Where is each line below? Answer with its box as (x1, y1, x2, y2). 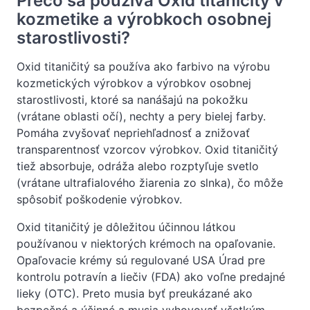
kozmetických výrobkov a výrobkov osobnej (17, 75, 251, 90)
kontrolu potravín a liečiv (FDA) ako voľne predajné (17, 269, 285, 284)
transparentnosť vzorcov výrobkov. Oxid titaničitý (17, 142, 278, 156)
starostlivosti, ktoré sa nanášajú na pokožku (17, 92, 248, 107)
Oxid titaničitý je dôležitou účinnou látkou (17, 219, 235, 234)
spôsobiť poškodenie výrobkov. (17, 192, 182, 206)
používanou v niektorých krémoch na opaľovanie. (17, 236, 275, 250)
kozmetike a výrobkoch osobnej (17, 8, 271, 29)
